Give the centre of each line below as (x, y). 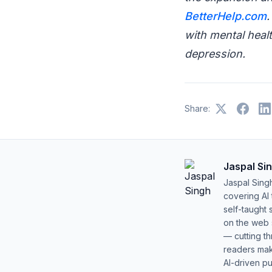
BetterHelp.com (226, 16)
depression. (215, 54)
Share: (197, 108)
